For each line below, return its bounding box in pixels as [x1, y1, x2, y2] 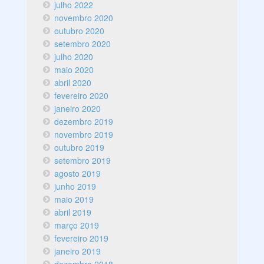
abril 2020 [54, 77, 92, 89]
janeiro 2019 [54, 245, 101, 258]
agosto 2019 [54, 167, 101, 180]
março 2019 [54, 219, 100, 232]
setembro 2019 [54, 154, 111, 167]
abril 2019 [54, 206, 92, 219]
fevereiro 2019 [54, 232, 109, 245]
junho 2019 [54, 180, 97, 193]
